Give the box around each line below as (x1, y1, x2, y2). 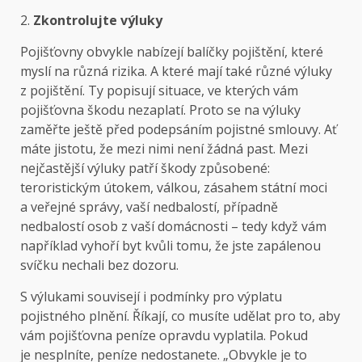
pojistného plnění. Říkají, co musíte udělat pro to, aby (20, 307, 340, 326)
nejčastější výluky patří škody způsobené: (20, 159, 270, 178)
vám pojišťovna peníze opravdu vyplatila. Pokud (20, 326, 308, 345)
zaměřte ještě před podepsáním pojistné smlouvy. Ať (20, 120, 337, 139)
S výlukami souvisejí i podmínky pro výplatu (20, 288, 282, 306)
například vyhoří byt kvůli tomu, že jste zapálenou (20, 237, 321, 255)
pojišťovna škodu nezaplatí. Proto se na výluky (20, 101, 301, 120)
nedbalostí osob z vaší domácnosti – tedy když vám (20, 217, 326, 236)
